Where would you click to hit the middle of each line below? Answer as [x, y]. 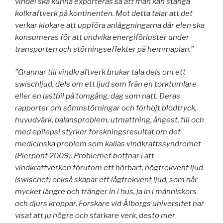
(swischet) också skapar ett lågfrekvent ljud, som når [106, 180]
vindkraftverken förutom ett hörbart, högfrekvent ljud [109, 168]
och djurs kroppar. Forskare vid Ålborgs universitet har [110, 204]
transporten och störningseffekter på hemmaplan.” [104, 49]
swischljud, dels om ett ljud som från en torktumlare [106, 84]
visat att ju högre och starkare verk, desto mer [95, 216]
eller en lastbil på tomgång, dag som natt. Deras [98, 96]
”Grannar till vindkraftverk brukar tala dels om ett [100, 72]
